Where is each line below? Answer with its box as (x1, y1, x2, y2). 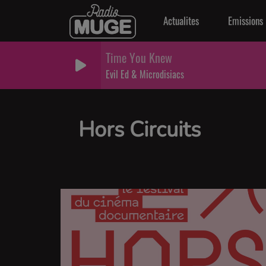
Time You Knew (106, 49, 172, 66)
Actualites (163, 13, 199, 28)
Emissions (227, 13, 263, 28)
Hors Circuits (78, 115, 201, 144)
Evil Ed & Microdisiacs (106, 67, 184, 81)
